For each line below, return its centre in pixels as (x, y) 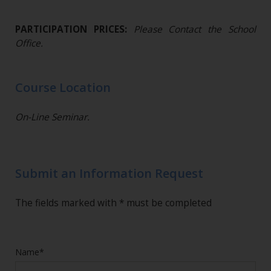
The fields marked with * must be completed (113, 203)
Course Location (63, 88)
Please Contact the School (195, 30)
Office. (29, 44)
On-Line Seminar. (52, 117)
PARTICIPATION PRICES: (74, 30)
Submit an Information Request (109, 174)
